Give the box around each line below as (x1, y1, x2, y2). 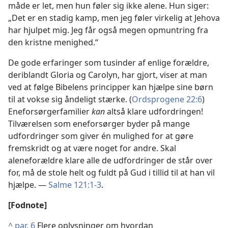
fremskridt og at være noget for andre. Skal (8, 142, 176, 154)
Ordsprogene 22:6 (132, 94, 202, 105)
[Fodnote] (8, 199, 47, 211)
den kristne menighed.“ (8, 37, 98, 48)
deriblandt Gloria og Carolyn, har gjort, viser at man (8, 69, 207, 80)
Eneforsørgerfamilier (8, 106, 92, 117)
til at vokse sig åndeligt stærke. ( (8, 94, 132, 105)
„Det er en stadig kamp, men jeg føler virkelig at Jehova (8, 12, 220, 23)
